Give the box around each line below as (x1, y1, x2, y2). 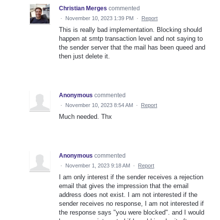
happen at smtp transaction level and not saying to (59, 34, 203, 42)
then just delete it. (59, 52, 110, 60)
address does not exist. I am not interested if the (59, 191, 197, 198)
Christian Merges (59, 4, 107, 12)
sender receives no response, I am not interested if (59, 199, 204, 207)
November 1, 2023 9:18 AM (65, 162, 130, 168)
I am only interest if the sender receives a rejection (59, 173, 203, 181)
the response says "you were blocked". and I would (59, 208, 204, 216)
